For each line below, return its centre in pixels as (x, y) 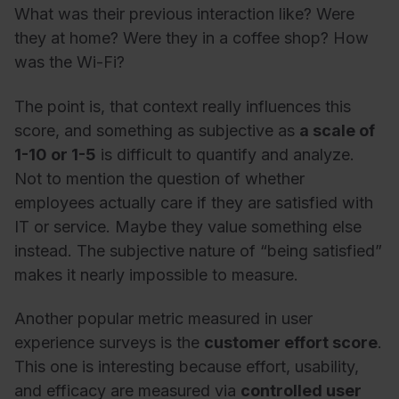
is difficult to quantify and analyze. (225, 154)
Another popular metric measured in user (163, 319)
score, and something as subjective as (157, 130)
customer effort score (291, 343)
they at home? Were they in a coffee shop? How (191, 38)
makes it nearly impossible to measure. (156, 274)
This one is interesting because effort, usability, (187, 367)
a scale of (337, 130)
